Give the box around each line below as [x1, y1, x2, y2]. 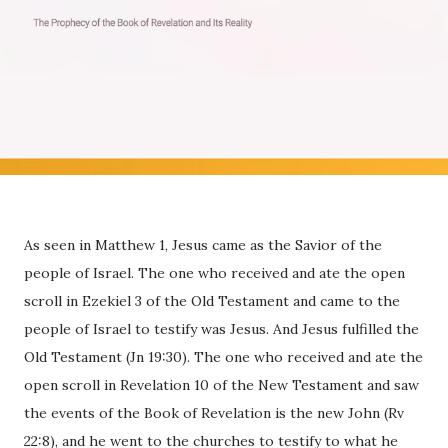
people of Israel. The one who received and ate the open [24, 264, 405, 283]
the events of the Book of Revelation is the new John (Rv [24, 404, 404, 423]
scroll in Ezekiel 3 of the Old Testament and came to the [24, 292, 400, 311]
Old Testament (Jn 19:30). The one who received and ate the [24, 348, 423, 367]
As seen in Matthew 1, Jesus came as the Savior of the [24, 236, 382, 255]
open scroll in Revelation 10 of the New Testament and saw [24, 376, 419, 395]
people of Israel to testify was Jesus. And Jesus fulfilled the [24, 320, 419, 339]
